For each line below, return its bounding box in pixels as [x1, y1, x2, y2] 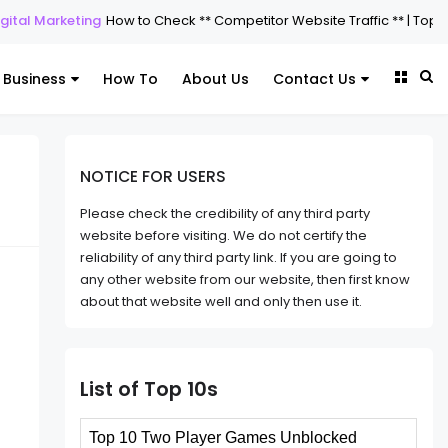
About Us [182, 69, 249, 89]
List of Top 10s [80, 376, 219, 404]
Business [3, 69, 66, 89]
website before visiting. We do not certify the [80, 226, 368, 246]
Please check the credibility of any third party [80, 204, 371, 224]
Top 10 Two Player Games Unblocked [89, 428, 358, 446]
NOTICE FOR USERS [80, 165, 227, 187]
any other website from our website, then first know [80, 270, 411, 290]
